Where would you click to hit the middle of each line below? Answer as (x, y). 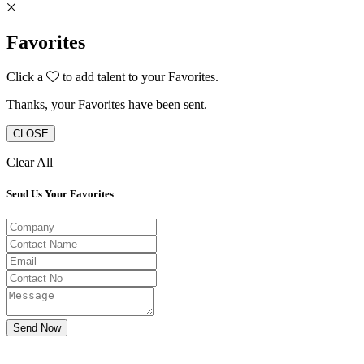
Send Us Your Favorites (60, 193)
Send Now (37, 327)
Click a (26, 76)
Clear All (30, 162)
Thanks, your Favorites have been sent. (107, 104)
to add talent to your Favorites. (139, 76)
